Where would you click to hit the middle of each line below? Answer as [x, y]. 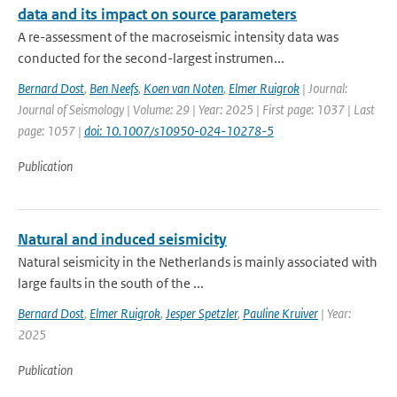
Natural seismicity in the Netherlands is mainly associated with [198, 262]
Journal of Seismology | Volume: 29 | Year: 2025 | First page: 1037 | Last [196, 109]
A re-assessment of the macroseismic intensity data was [178, 37]
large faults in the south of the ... [111, 283]
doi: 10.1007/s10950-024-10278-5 [179, 131]
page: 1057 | [51, 131]
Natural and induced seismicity [122, 239]
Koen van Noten [183, 88]
